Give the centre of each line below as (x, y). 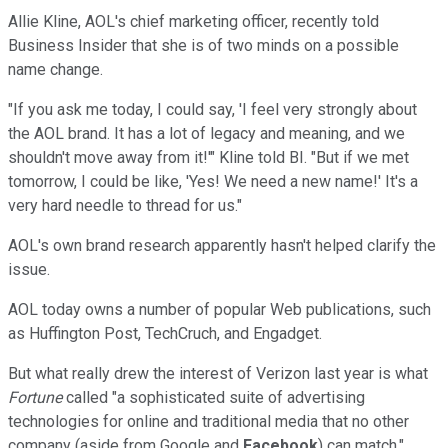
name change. (55, 69)
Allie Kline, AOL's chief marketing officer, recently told (193, 21)
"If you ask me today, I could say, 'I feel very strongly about (212, 109)
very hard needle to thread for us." (125, 205)
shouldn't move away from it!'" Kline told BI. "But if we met (208, 157)
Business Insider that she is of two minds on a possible (203, 45)
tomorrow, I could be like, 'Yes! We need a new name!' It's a (213, 181)
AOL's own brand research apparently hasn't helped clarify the (222, 245)
